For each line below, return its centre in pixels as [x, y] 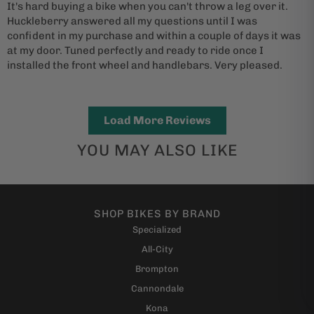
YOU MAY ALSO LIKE [157, 150]
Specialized [157, 229]
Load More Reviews [157, 120]
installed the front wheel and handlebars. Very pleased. [145, 65]
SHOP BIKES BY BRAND [157, 213]
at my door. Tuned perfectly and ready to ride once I [135, 50]
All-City [157, 249]
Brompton [157, 268]
